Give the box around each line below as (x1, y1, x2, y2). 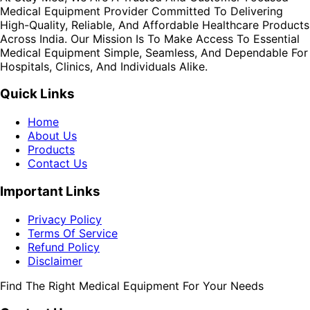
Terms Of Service (28, 226, 118, 240)
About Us (28, 129, 77, 143)
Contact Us (28, 156, 87, 171)
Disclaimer (28, 253, 82, 268)
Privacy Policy (28, 212, 102, 226)
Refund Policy (28, 239, 100, 254)
